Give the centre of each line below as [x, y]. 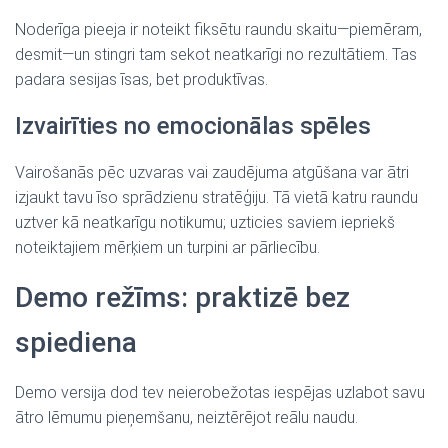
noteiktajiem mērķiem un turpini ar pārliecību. [167, 247]
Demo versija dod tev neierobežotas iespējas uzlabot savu [220, 392]
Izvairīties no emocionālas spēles [193, 126]
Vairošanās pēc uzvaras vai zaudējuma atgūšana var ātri [212, 172]
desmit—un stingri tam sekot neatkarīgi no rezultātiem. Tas [216, 54]
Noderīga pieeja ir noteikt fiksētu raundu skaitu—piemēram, [218, 29]
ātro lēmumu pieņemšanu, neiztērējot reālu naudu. [186, 417]
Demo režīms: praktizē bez [182, 297]
